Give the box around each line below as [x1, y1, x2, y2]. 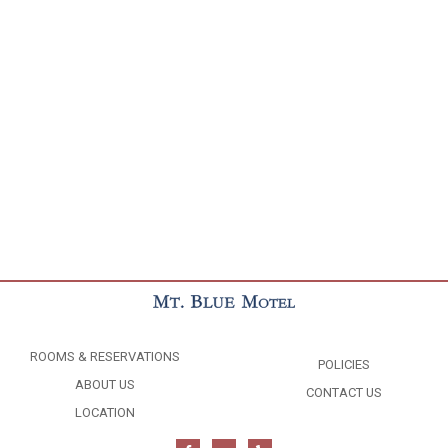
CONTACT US [305, 384, 382, 400]
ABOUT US [74, 376, 135, 392]
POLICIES [317, 356, 370, 372]
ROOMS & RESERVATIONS [29, 348, 180, 364]
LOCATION [74, 404, 135, 420]
